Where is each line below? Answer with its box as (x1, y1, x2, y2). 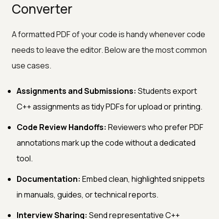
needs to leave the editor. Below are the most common (12, 44, 207, 55)
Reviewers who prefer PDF (107, 121, 203, 132)
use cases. (12, 60, 51, 71)
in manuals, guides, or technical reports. (17, 189, 158, 200)
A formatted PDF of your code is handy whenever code (12, 28, 205, 40)
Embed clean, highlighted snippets (81, 173, 205, 184)
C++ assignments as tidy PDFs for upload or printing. (17, 101, 202, 112)
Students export (136, 85, 197, 96)
